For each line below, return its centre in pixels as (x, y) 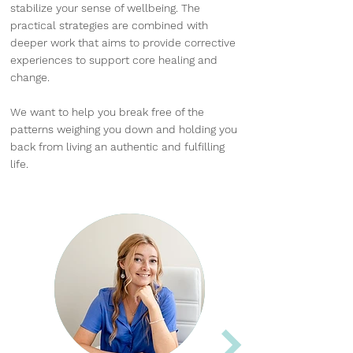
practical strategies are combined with (109, 25)
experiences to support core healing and (114, 60)
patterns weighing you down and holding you (124, 129)
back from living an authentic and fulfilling (117, 147)
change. (30, 77)
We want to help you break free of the (107, 112)
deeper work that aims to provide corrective (123, 43)
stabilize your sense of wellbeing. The (105, 8)
